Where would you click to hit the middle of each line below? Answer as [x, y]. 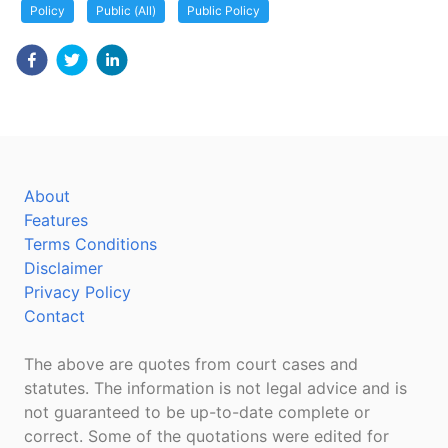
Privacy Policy [77, 292]
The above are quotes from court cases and [191, 364]
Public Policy [223, 10]
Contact [54, 316]
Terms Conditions [90, 244]
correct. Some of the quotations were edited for [206, 436]
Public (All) [126, 10]
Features [56, 220]
